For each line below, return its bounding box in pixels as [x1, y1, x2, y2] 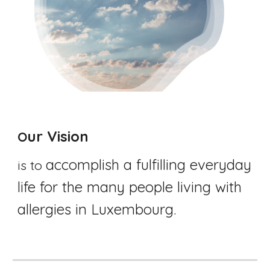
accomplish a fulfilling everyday [46, 155, 252, 174]
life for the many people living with [17, 177, 242, 196]
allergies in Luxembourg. [17, 199, 181, 218]
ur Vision [27, 127, 89, 145]
